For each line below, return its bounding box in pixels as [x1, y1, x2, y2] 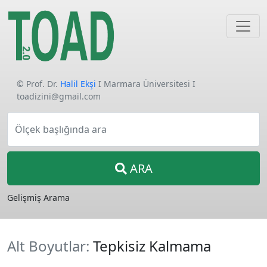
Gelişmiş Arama [7, 192, 70, 203]
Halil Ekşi [60, 78, 96, 89]
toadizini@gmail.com [17, 91, 101, 102]
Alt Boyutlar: [7, 236, 93, 256]
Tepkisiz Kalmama [93, 236, 211, 256]
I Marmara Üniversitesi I [96, 78, 195, 89]
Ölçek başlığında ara [15, 123, 107, 136]
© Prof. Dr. [17, 78, 60, 89]
